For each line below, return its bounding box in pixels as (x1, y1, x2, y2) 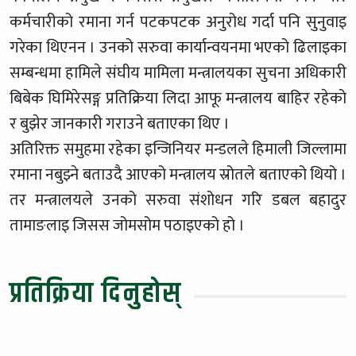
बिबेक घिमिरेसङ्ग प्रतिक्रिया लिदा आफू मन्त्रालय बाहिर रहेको (10, 84, 346, 112)
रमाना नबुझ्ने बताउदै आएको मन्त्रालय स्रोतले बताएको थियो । (10, 161, 346, 188)
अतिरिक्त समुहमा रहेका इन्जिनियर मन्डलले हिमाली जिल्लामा (10, 135, 346, 163)
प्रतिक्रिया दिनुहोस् (10, 271, 182, 315)
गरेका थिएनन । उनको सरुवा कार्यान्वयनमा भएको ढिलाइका (10, 33, 346, 61)
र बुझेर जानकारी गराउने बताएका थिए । (10, 110, 230, 137)
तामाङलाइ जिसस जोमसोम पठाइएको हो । (10, 211, 245, 239)
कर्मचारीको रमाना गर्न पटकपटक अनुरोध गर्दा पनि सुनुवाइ (10, 8, 346, 36)
